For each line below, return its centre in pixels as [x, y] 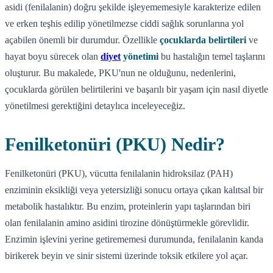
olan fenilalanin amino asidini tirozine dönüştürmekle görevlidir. [127, 222]
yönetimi [140, 56]
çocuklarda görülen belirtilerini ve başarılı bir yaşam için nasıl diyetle [136, 89]
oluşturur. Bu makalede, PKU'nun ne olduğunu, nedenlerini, [120, 73]
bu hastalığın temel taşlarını [212, 56]
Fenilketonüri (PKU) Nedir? [115, 144]
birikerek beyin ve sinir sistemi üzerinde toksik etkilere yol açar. [126, 255]
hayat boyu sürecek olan [53, 56]
